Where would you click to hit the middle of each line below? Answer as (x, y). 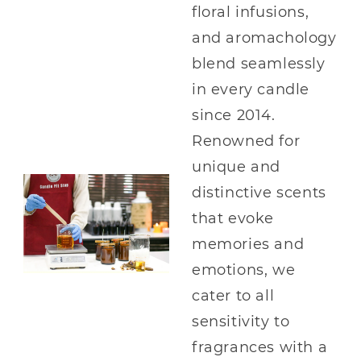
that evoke (233, 218)
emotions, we (244, 270)
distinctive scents (259, 192)
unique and (236, 166)
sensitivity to (241, 321)
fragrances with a (260, 347)
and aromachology (264, 37)
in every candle (251, 89)
